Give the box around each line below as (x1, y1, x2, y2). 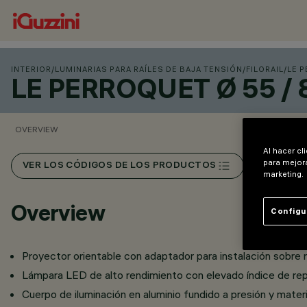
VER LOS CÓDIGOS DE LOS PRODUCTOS (23, 160, 217, 171)
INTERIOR (11, 64, 51, 74)
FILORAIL (246, 64, 284, 74)
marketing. (263, 169, 304, 179)
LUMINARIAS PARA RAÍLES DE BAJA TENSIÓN (55, 64, 243, 74)
